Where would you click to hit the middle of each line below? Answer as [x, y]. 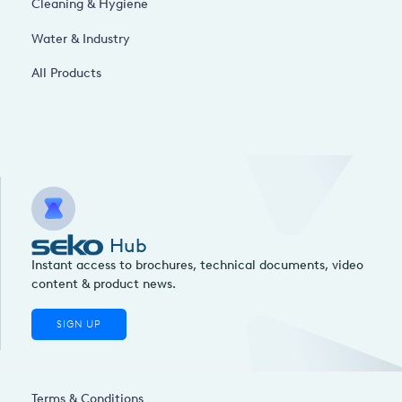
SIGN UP [79, 324]
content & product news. [104, 284]
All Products [66, 73]
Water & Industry [81, 39]
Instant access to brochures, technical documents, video [197, 265]
